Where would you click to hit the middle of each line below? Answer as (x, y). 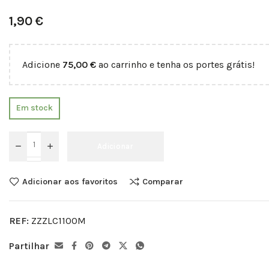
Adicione (42, 64)
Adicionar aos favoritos (70, 181)
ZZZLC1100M (59, 220)
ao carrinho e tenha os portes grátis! (175, 64)
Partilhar (29, 246)
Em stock (34, 108)
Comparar (163, 181)
